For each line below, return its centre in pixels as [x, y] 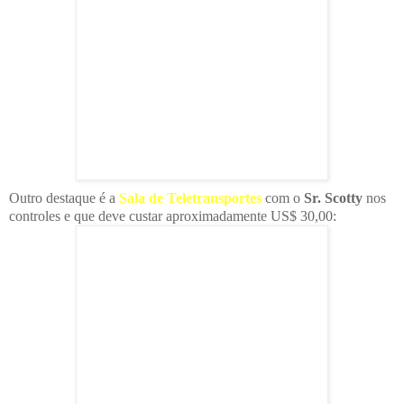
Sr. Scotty [333, 197]
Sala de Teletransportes [190, 197]
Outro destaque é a [64, 197]
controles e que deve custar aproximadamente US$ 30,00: [173, 216]
